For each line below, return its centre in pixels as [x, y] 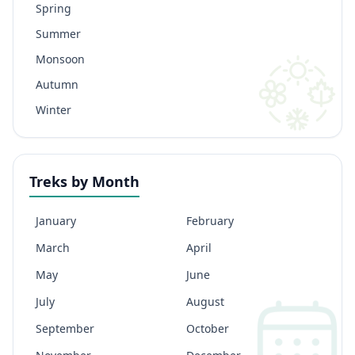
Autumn [57, 84]
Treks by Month [84, 181]
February [210, 221]
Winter [53, 110]
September [65, 328]
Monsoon [60, 59]
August [205, 302]
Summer [58, 34]
